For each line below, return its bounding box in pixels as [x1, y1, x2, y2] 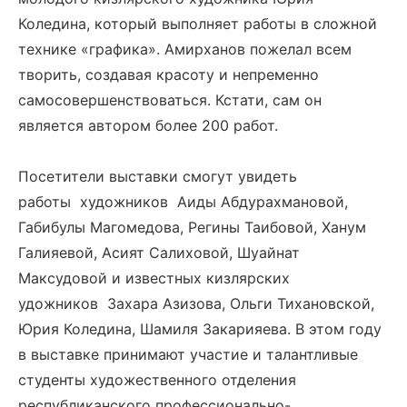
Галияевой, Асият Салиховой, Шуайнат [18, 243, 300, 262]
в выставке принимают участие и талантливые [18, 345, 358, 363]
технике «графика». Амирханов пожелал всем [18, 40, 352, 58]
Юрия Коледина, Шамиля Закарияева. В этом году [18, 320, 382, 338]
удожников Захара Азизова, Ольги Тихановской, [18, 294, 374, 313]
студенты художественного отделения [18, 371, 296, 389]
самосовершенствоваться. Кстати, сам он [18, 91, 322, 109]
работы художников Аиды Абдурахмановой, [18, 193, 348, 211]
